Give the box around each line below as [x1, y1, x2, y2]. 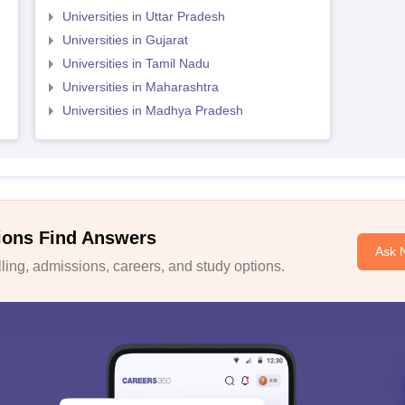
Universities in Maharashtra [61, 80, 219, 94]
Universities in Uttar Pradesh [61, 9, 225, 24]
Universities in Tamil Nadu [61, 56, 210, 71]
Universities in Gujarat [61, 33, 188, 47]
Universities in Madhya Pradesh [61, 103, 243, 118]
